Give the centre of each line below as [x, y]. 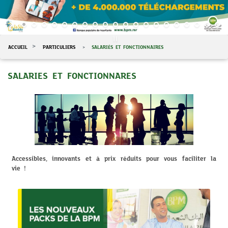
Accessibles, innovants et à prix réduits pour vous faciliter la [114, 159]
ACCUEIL [18, 47]
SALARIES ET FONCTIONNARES [72, 76]
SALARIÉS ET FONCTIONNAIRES [126, 47]
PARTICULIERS [58, 47]
